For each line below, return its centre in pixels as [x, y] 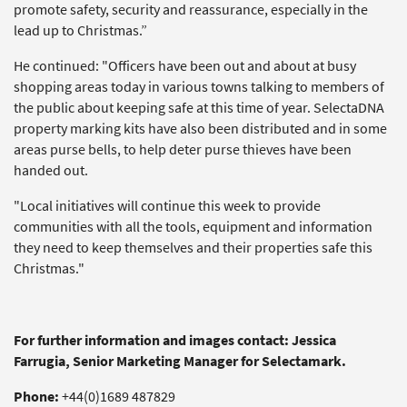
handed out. [51, 170]
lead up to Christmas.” [80, 30]
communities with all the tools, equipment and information [193, 227]
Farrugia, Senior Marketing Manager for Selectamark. [180, 361]
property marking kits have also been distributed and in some [200, 129]
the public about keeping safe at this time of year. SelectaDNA [199, 108]
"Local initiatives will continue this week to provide [167, 206]
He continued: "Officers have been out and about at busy [185, 66]
